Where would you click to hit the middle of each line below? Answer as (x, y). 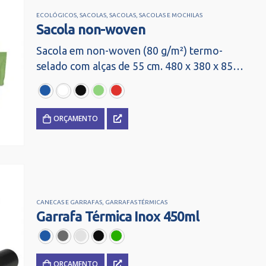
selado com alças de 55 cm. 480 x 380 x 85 (134, 66)
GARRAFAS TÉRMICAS (136, 202)
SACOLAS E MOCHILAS (171, 15)
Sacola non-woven (91, 29)
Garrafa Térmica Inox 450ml (118, 216)
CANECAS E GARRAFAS (69, 202)
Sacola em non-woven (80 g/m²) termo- (129, 51)
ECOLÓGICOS (56, 15)
